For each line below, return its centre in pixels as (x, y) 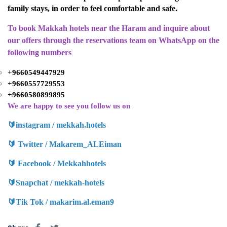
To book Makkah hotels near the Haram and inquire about (109, 28)
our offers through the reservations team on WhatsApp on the (113, 41)
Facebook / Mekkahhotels (61, 164)
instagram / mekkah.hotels (61, 125)
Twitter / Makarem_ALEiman (69, 144)
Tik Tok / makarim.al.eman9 (65, 202)
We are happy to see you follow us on (69, 106)
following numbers (40, 53)
